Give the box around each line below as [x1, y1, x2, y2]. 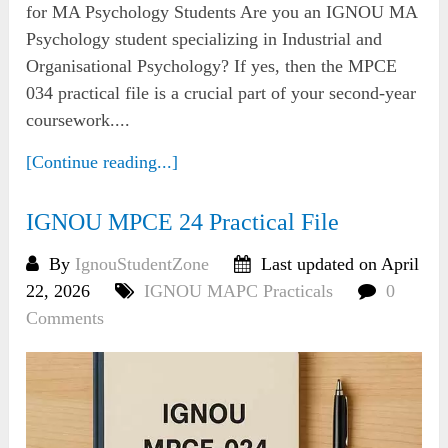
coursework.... [26, 109, 131, 130]
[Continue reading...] [26, 151, 179, 172]
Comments [26, 307, 105, 328]
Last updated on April [256, 253, 420, 274]
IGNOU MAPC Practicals [144, 280, 334, 301]
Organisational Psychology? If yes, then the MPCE [26, 55, 398, 76]
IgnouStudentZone [75, 253, 210, 274]
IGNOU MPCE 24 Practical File [26, 208, 340, 235]
